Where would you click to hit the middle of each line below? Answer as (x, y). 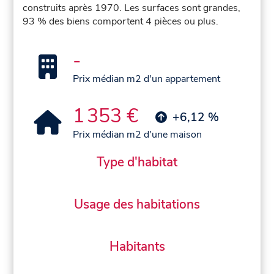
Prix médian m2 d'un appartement (147, 79)
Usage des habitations (137, 205)
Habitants (137, 247)
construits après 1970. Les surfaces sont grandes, (132, 8)
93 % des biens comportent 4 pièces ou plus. (121, 22)
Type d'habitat (137, 162)
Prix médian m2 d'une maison (138, 135)
